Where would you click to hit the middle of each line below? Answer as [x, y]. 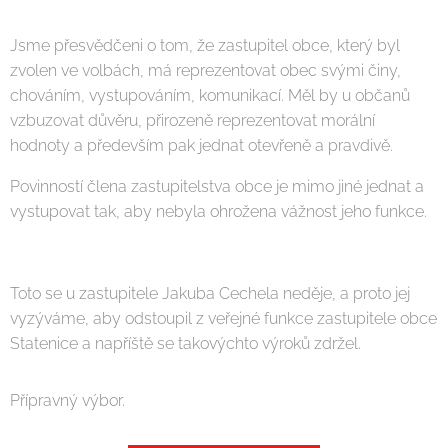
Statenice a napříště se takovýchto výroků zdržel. [185, 343]
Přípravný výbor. [67, 400]
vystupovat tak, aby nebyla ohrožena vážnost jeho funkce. [218, 211]
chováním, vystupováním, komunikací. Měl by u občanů [210, 95]
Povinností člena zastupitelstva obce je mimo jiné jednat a [217, 186]
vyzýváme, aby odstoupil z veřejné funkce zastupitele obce [223, 318]
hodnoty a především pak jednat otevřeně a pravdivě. [201, 145]
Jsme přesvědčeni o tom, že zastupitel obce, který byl [205, 45]
